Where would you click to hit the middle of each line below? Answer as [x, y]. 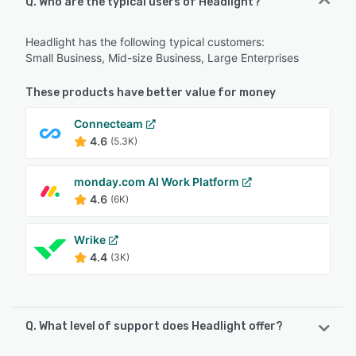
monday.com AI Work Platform [157, 182]
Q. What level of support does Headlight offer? [154, 327]
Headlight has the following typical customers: [145, 42]
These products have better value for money [151, 93]
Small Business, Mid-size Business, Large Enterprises [162, 58]
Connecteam [108, 124]
